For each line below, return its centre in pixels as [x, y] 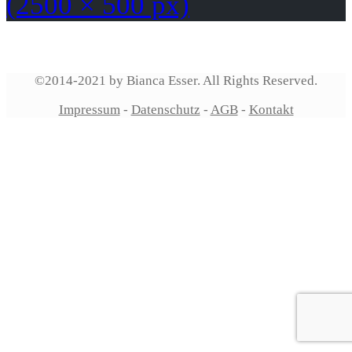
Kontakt [271, 110]
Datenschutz [165, 110]
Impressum [89, 110]
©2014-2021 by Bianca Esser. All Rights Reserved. [176, 81]
